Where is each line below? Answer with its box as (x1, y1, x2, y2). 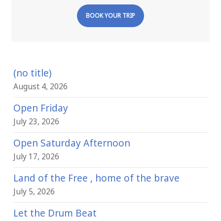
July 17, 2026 (13, 151, 59, 162)
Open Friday (13, 102, 68, 114)
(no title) (13, 67, 52, 79)
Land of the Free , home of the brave (13, 172, 180, 184)
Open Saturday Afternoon (13, 137, 130, 149)
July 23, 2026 (13, 116, 59, 127)
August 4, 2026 (13, 81, 68, 92)
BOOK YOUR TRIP (85, 11, 135, 20)
